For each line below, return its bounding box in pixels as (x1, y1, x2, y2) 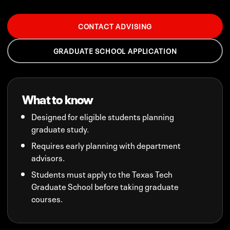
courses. (31, 191, 63, 204)
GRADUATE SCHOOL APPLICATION (53, 45, 177, 56)
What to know (22, 89, 93, 107)
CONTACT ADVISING (78, 21, 152, 32)
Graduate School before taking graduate (31, 179, 179, 192)
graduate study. (31, 122, 89, 135)
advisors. (31, 150, 65, 163)
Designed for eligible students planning (31, 109, 175, 122)
